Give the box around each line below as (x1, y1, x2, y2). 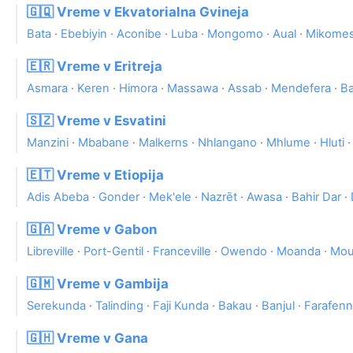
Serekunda (27, 299, 86, 314)
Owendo (221, 244, 267, 259)
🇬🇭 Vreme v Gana (27, 330, 148, 347)
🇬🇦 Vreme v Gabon (27, 221, 157, 238)
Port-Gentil (84, 244, 143, 259)
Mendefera (271, 81, 331, 96)
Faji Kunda (153, 299, 209, 314)
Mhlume (266, 136, 310, 150)
